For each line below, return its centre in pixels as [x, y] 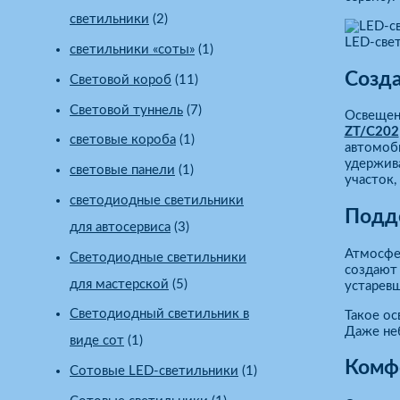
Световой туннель [126, 110]
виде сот [97, 341]
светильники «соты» [132, 50]
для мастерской [119, 284]
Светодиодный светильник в [159, 314]
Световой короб [121, 79]
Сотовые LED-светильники [154, 371]
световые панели [122, 171]
